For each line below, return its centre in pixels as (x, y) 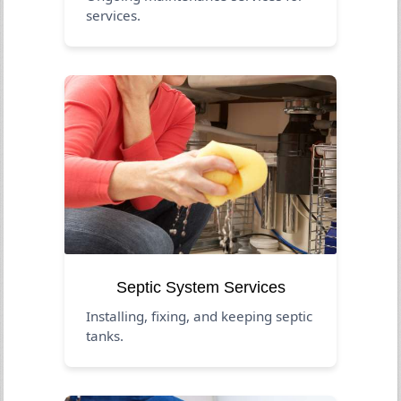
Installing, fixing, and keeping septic (200, 316)
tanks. (105, 335)
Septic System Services (200, 287)
